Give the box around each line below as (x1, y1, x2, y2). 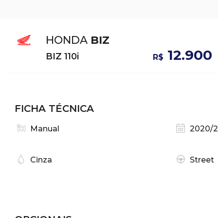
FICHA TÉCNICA (15, 103, 94, 114)
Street (190, 155, 214, 164)
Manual (30, 124, 59, 133)
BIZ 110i (46, 51, 79, 62)
